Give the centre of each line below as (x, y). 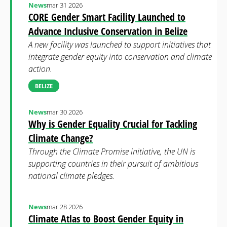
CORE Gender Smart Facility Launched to (107, 17)
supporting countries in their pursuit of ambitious (113, 164)
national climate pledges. (71, 176)
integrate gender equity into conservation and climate (120, 57)
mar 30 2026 (65, 112)
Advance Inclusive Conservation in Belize (108, 31)
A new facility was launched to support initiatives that (120, 45)
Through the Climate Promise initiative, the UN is (112, 152)
